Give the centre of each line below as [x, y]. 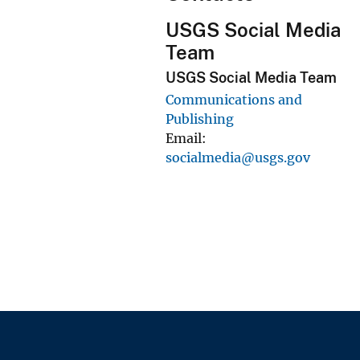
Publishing [199, 119]
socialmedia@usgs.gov [237, 158]
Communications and [233, 100]
